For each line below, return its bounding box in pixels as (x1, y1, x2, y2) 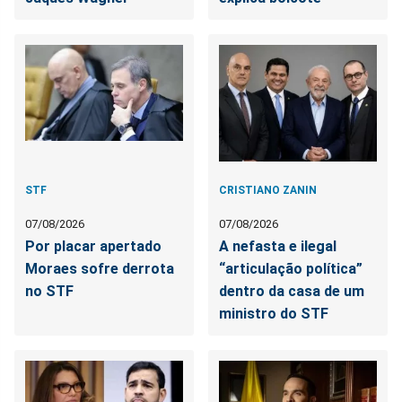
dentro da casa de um (219, 283, 365, 301)
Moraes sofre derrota (25, 260, 174, 278)
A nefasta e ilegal (219, 238, 337, 256)
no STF (25, 283, 74, 301)
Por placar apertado (25, 238, 162, 256)
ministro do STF (219, 305, 329, 323)
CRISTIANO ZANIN (219, 184, 318, 197)
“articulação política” (219, 260, 363, 278)
